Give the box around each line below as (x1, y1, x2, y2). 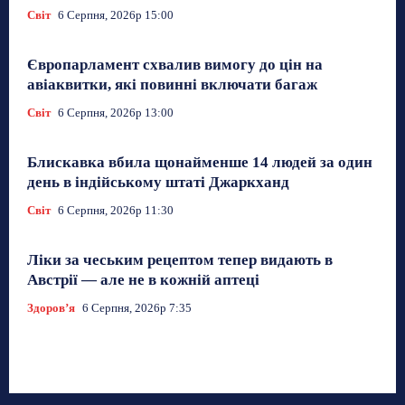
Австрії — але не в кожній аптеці (27, 271, 259, 289)
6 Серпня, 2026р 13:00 (58, 106, 174, 120)
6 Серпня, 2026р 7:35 (82, 301, 192, 316)
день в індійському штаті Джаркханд (27, 174, 289, 192)
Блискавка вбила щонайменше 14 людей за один (27, 154, 372, 172)
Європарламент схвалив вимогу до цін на (27, 56, 323, 74)
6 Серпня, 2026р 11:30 (58, 203, 174, 218)
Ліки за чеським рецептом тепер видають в (27, 251, 333, 269)
